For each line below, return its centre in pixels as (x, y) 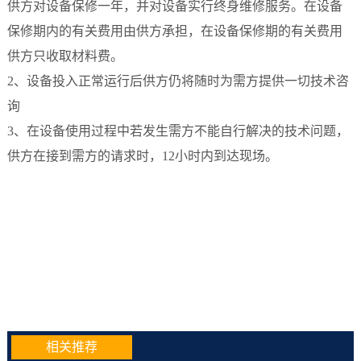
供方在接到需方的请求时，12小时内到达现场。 (142, 156)
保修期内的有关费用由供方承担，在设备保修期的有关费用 (174, 31)
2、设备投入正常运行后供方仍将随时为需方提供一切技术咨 (178, 81)
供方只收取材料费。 (65, 56)
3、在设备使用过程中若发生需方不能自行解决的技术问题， (178, 131)
